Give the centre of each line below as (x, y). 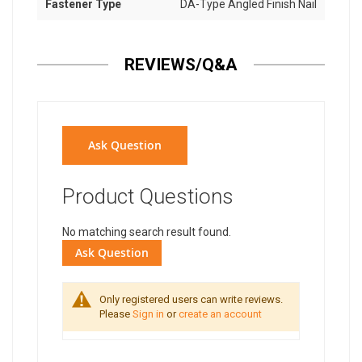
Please (116, 314)
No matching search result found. (147, 232)
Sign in (148, 314)
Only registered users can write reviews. (191, 300)
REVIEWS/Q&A (181, 65)
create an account (220, 314)
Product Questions (148, 197)
